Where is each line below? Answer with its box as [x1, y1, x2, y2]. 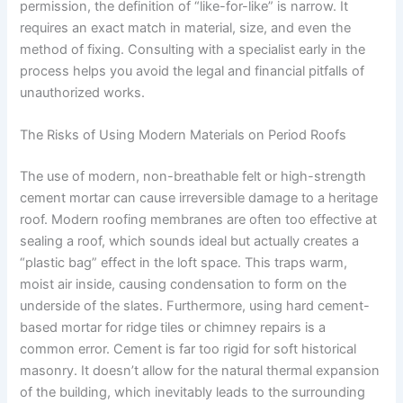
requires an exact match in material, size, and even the [20, 19, 352, 36]
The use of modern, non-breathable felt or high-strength [20, 168, 367, 185]
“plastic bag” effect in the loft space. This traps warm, [20, 255, 348, 272]
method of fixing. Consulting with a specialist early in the [20, 40, 366, 58]
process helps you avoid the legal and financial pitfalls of [20, 62, 365, 79]
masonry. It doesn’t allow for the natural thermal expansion [20, 363, 381, 380]
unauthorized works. [20, 84, 146, 101]
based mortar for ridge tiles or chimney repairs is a [20, 319, 327, 336]
